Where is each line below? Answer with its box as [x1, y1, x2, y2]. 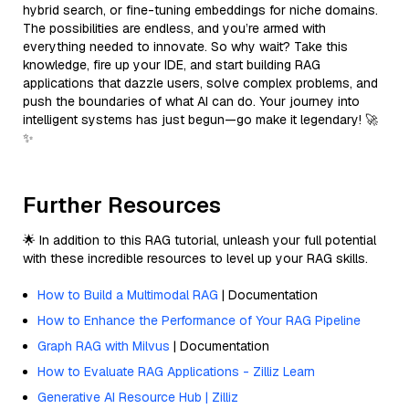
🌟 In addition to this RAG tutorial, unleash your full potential [23, 231, 376, 248]
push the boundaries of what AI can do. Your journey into [23, 92, 360, 110]
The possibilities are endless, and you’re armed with [23, 19, 326, 37]
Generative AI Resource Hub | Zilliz [37, 388, 238, 405]
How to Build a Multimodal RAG [37, 286, 218, 303]
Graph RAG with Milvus [37, 337, 170, 354]
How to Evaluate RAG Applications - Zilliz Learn [37, 362, 315, 380]
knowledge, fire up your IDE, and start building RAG [23, 56, 320, 73]
